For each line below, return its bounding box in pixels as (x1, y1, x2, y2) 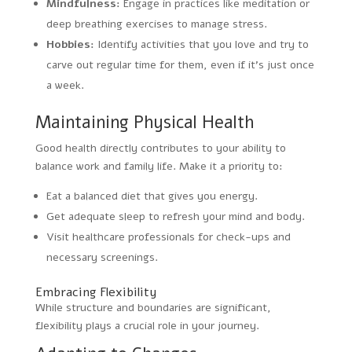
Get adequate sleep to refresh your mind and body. (46, 208, 305, 224)
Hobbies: (46, 36, 94, 52)
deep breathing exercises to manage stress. (46, 16, 267, 31)
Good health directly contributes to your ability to (35, 140, 286, 156)
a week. (46, 77, 84, 93)
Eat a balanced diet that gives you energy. (46, 188, 258, 203)
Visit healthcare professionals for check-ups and (46, 229, 291, 244)
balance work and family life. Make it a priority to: (35, 158, 283, 174)
